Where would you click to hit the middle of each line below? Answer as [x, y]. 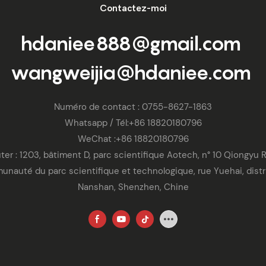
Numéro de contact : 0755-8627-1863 [133, 107]
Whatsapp [86, 123]
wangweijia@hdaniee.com [133, 73]
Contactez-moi [133, 8]
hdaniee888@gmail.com [133, 44]
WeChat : [96, 139]
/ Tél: [118, 123]
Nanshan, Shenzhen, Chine [133, 187]
